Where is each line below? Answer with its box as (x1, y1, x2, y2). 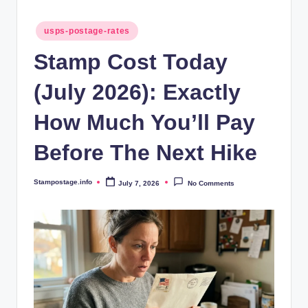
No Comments (187, 179, 234, 187)
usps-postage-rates (44, 26, 131, 36)
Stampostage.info (34, 177, 92, 186)
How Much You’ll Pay (34, 109, 255, 135)
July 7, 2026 (118, 179, 160, 187)
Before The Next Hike (34, 140, 257, 165)
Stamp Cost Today (34, 49, 228, 74)
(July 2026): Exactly (34, 79, 241, 104)
